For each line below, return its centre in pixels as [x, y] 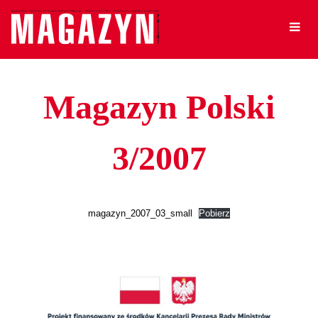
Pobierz [215, 213]
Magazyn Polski [159, 106]
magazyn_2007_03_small [140, 213]
